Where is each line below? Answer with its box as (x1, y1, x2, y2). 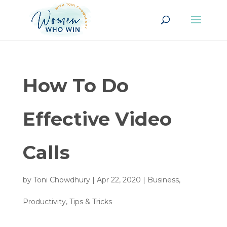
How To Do (22, 74, 129, 97)
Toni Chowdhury (33, 175, 90, 184)
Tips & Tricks (69, 197, 112, 206)
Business (147, 175, 179, 184)
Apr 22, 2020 (96, 175, 141, 184)
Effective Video (22, 107, 172, 130)
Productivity (22, 197, 66, 206)
